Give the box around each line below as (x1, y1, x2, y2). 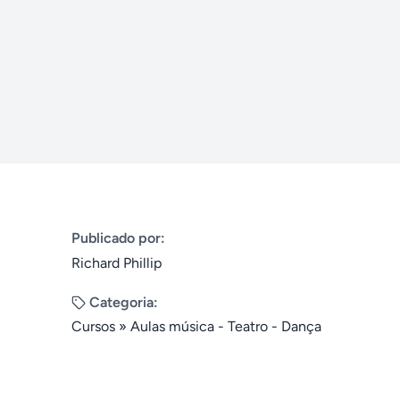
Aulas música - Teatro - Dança (130, 318, 321, 335)
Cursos (71, 318, 115, 335)
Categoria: (89, 294, 158, 311)
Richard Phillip (71, 254, 162, 271)
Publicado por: (71, 229, 165, 246)
